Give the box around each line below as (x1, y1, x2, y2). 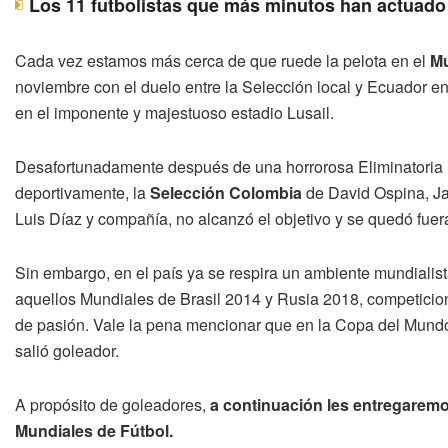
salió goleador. (15, 338, 119, 362)
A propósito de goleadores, (15, 392, 210, 416)
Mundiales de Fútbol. (15, 418, 173, 442)
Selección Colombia (150, 180, 302, 204)
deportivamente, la (15, 180, 150, 204)
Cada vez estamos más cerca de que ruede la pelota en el (15, 48, 430, 72)
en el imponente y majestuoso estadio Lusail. (15, 100, 334, 124)
